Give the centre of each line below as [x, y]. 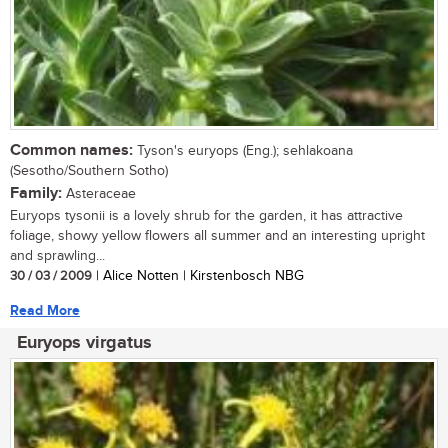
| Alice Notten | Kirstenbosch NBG [198, 276]
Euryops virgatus [84, 343]
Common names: [71, 151]
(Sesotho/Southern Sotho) [89, 171]
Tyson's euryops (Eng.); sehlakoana [243, 151]
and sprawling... [57, 256]
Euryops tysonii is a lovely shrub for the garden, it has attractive [206, 216]
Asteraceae [99, 194]
